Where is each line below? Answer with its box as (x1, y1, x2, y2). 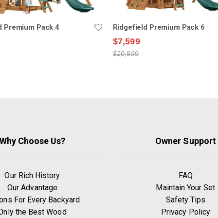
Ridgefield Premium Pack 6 (112, 22, 205, 32)
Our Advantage (7, 182, 57, 192)
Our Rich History (4, 170, 60, 180)
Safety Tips (165, 195, 206, 204)
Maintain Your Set (156, 182, 216, 192)
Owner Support (155, 135, 216, 146)
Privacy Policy (161, 207, 210, 217)
